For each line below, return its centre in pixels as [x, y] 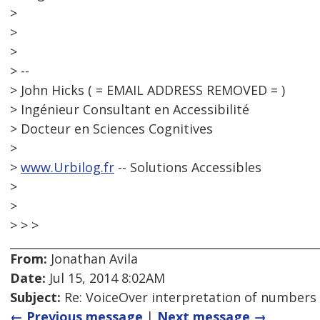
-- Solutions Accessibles [188, 167]
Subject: [35, 297]
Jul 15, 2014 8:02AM [105, 278]
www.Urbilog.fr [67, 167]
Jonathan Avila [92, 259]
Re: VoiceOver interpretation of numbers [189, 297]
